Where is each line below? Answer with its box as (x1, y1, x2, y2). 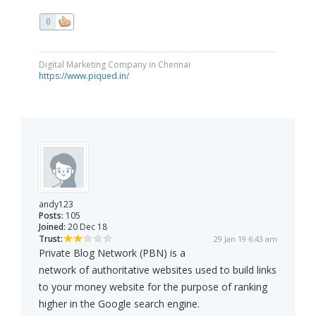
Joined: (39, 221, 66, 233)
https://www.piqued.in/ (39, 70, 129, 83)
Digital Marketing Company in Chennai (39, 59, 190, 71)
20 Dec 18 (66, 221, 107, 233)
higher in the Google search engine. (39, 297, 200, 311)
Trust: (39, 233, 63, 245)
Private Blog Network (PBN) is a (39, 246, 186, 260)
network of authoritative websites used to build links (39, 263, 276, 277)
